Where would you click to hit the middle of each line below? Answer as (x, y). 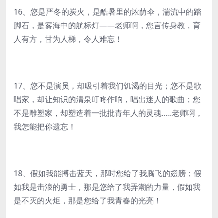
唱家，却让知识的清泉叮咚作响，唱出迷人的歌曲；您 (107, 99)
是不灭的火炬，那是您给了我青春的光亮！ (88, 200)
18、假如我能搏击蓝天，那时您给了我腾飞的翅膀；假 (108, 173)
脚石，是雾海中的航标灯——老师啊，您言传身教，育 (107, 25)
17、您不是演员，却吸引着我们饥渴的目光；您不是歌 (108, 86)
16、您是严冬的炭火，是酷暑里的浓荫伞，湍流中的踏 (108, 12)
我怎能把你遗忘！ (45, 127)
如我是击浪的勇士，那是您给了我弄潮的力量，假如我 (107, 187)
